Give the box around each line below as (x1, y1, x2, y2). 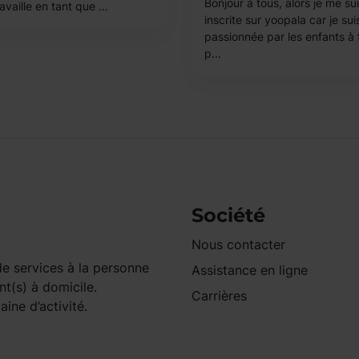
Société (192, 204, 265, 227)
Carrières (192, 288, 247, 304)
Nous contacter (192, 236, 285, 252)
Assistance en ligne (192, 262, 308, 278)
